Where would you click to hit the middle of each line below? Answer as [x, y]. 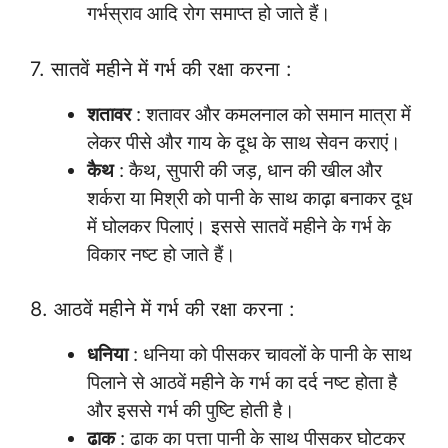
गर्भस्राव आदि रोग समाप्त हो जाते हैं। [209, 14]
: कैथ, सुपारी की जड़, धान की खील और [248, 170]
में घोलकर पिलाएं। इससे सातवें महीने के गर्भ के [239, 226]
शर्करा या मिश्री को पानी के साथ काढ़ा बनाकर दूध [249, 198]
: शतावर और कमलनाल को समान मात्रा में [271, 114]
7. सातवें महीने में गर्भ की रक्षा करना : [161, 68]
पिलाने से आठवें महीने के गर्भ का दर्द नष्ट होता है [242, 383]
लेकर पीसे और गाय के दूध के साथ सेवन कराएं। [244, 142]
